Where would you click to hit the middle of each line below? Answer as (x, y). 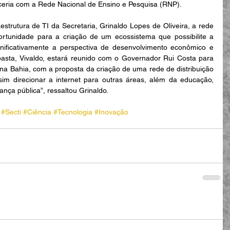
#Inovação (111, 112)
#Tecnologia (73, 112)
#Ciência (37, 112)
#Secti (11, 112)
